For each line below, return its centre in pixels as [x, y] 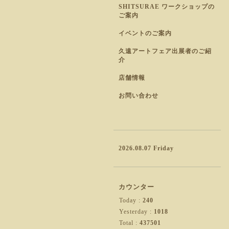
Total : [129, 223]
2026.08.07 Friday [146, 148]
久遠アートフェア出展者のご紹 [165, 51]
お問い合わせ [139, 96]
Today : [131, 200]
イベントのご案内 [145, 33]
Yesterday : [136, 212]
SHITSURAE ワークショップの [167, 7]
